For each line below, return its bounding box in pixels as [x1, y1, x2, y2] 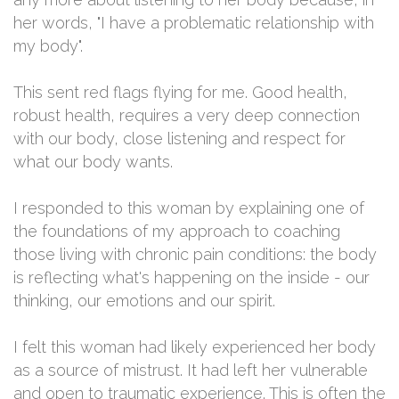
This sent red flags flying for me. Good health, [13, 83, 347, 102]
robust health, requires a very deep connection [13, 106, 360, 125]
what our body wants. [13, 152, 173, 171]
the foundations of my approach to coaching [13, 222, 340, 240]
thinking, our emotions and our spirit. [13, 291, 275, 310]
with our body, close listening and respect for [13, 129, 346, 148]
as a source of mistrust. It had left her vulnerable [13, 361, 368, 379]
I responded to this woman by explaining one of [13, 199, 364, 217]
